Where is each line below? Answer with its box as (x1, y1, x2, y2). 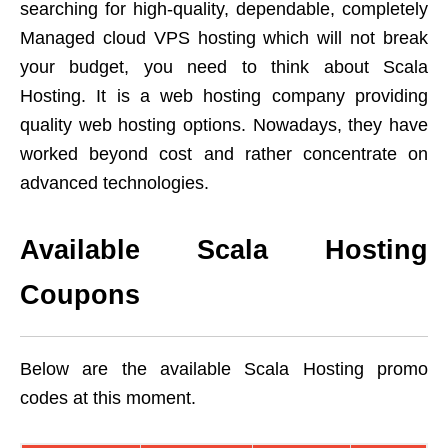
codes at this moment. (20, 388, 196, 409)
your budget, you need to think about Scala (20, 57, 428, 78)
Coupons (20, 280, 140, 311)
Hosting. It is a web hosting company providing (20, 86, 428, 107)
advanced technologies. (20, 173, 209, 194)
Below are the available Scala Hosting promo (20, 359, 428, 380)
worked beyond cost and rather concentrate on (20, 144, 428, 165)
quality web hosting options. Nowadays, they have (20, 115, 428, 136)
